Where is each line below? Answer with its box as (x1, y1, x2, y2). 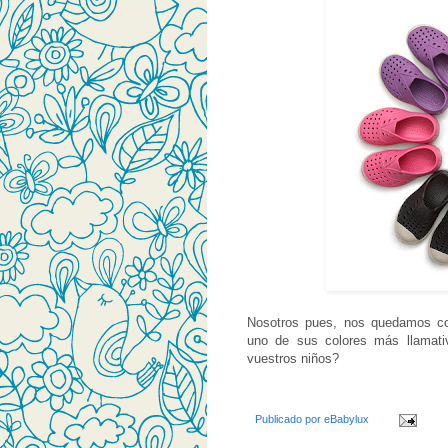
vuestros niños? (247, 351, 339, 367)
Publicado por (255, 413, 324, 426)
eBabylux (324, 413, 369, 426)
